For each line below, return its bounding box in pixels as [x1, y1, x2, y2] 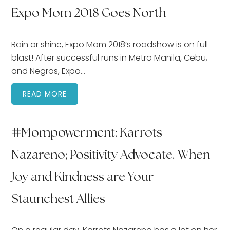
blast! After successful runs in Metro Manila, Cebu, [11, 51, 208, 64]
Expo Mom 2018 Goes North [11, 7, 166, 20]
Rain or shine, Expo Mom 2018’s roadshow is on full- [11, 38, 213, 50]
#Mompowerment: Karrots [11, 126, 163, 140]
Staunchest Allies [11, 193, 106, 206]
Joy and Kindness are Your [11, 170, 155, 184]
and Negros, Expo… [11, 65, 86, 77]
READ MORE [23, 88, 67, 99]
